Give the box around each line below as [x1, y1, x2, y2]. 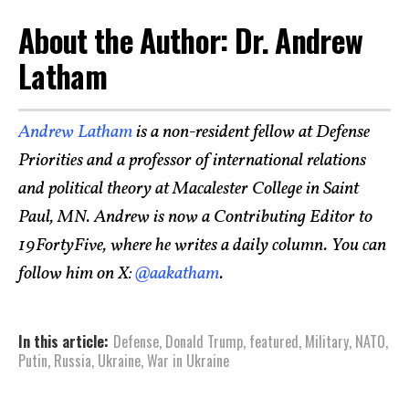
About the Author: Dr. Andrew [18, 17, 363, 64]
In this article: [18, 330, 109, 352]
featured [249, 330, 299, 352]
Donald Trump [165, 330, 243, 352]
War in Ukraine [147, 349, 229, 372]
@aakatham [131, 260, 220, 287]
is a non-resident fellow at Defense [132, 119, 370, 145]
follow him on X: [18, 260, 131, 287]
